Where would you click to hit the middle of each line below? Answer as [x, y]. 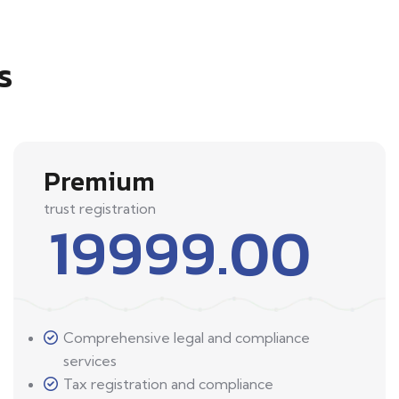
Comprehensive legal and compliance [187, 338]
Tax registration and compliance [168, 384]
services [90, 361]
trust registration [100, 209]
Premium [99, 182]
